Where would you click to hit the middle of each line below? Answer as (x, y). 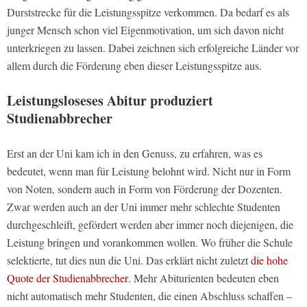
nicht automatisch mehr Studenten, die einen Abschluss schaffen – (149, 296)
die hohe (269, 260)
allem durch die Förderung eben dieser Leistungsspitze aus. (134, 66)
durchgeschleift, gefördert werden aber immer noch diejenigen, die (150, 225)
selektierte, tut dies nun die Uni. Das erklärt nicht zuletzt (129, 260)
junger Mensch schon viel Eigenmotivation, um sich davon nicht (145, 30)
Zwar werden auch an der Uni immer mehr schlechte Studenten (144, 207)
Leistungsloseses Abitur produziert (110, 101)
